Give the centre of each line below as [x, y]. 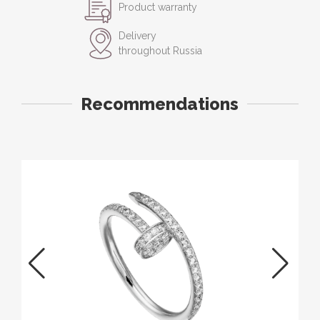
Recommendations [160, 104]
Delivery [137, 35]
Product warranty [158, 7]
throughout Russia [160, 50]
